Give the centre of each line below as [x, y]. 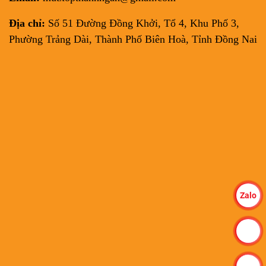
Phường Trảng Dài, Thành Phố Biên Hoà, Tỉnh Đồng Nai [133, 39]
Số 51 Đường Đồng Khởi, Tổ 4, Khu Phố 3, [142, 23]
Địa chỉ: [27, 23]
